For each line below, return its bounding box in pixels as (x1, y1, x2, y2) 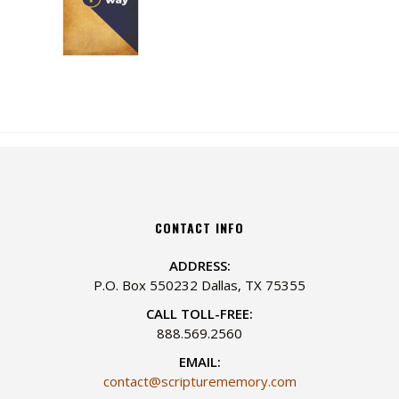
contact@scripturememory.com (102, 372, 297, 391)
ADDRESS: (168, 256, 231, 275)
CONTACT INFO (155, 217, 244, 237)
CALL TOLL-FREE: (146, 305, 253, 323)
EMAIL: (178, 353, 221, 371)
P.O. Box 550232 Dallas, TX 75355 (94, 276, 305, 295)
